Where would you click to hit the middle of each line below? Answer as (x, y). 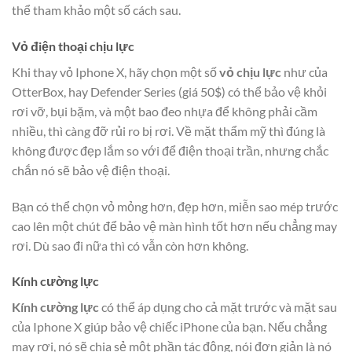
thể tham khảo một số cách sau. (96, 10)
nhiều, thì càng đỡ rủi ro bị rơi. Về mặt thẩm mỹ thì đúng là (169, 130)
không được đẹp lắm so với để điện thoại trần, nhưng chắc (170, 150)
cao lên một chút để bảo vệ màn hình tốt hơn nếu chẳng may (174, 225)
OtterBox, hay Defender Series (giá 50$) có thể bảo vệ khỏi (169, 91)
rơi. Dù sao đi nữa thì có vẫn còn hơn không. (130, 245)
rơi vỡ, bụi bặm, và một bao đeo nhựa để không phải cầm (165, 111)
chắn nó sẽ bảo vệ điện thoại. (91, 170)
